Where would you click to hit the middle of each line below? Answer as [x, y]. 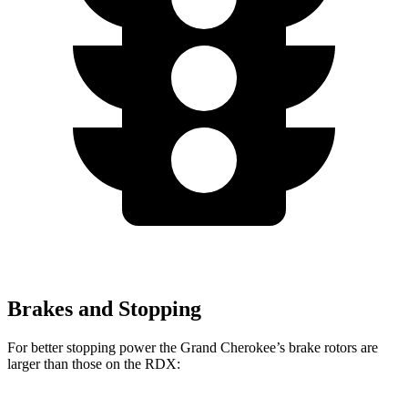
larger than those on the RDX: [94, 363]
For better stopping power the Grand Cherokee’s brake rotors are [193, 347]
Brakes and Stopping [104, 308]
